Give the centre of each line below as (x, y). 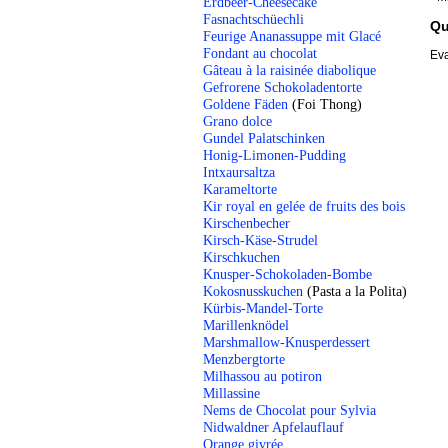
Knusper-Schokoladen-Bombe (287, 274)
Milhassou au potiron (262, 376)
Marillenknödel (246, 325)
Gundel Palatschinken (264, 138)
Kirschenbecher (246, 223)
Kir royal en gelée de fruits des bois (304, 206)
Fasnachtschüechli (253, 19)
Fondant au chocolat (260, 53)
